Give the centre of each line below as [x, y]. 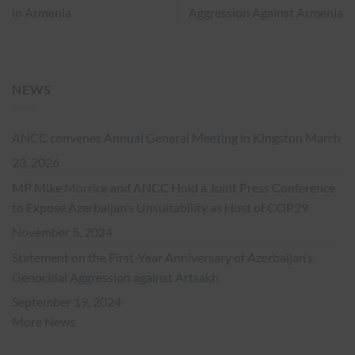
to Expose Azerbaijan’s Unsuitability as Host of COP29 [160, 207]
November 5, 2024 [62, 231]
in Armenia [42, 13]
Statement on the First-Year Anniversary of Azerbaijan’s [162, 257]
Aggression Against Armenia [266, 13]
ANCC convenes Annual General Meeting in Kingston [157, 137]
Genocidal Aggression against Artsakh [115, 277]
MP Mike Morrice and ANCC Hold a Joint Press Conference [174, 187]
